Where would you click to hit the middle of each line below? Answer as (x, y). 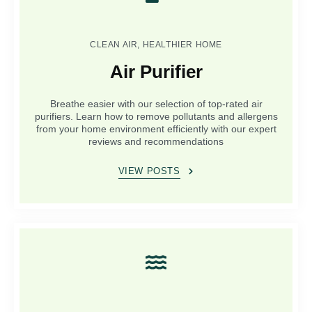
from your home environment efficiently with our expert (156, 129)
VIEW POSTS (149, 171)
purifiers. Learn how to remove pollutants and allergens (156, 117)
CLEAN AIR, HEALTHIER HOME (156, 45)
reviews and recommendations (156, 142)
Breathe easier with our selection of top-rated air (156, 104)
